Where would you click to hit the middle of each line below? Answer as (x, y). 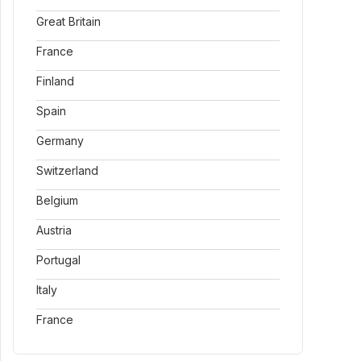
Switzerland (67, 170)
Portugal (58, 260)
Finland (55, 81)
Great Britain (68, 21)
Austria (54, 230)
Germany (60, 141)
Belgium (57, 200)
